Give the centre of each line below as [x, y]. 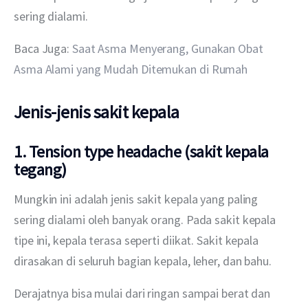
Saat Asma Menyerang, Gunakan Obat [169, 49]
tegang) [40, 169]
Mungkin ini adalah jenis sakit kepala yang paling [137, 199]
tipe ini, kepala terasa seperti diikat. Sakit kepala [137, 241]
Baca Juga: [43, 49]
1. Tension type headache [98, 151]
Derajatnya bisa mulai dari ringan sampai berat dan [144, 294]
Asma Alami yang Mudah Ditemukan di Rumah [131, 69]
